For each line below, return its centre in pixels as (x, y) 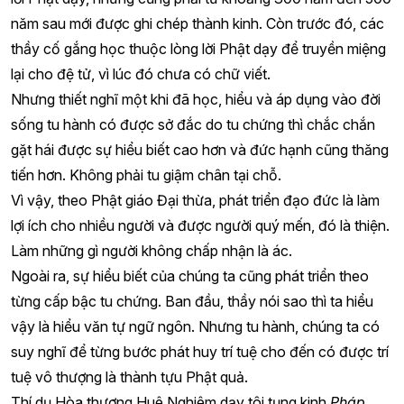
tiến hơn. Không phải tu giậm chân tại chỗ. (146, 175)
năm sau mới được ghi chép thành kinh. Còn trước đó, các (197, 23)
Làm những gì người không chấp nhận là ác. (151, 251)
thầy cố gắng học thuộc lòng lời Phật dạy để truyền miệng (198, 49)
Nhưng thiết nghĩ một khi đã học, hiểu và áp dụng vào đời (196, 99)
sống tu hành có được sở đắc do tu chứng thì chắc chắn (193, 124)
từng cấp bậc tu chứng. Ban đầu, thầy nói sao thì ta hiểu (192, 301)
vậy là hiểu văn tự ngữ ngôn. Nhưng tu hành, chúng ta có (195, 326)
